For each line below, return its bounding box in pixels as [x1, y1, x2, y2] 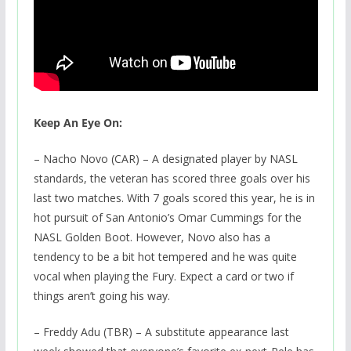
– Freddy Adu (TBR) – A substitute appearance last [33, 324, 289, 339]
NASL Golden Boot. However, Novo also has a [33, 229, 270, 244]
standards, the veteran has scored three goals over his [33, 170, 310, 186]
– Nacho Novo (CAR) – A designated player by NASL [33, 150, 298, 166]
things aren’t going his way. [33, 288, 170, 303]
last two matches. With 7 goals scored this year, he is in [33, 190, 315, 205]
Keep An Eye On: [33, 114, 122, 130]
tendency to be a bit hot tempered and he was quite [33, 248, 297, 264]
